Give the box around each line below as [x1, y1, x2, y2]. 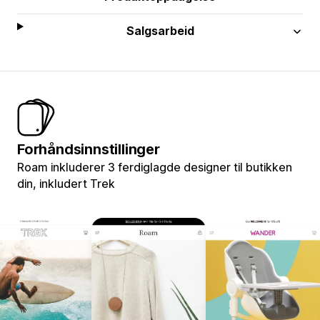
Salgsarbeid [126, 23, 194, 38]
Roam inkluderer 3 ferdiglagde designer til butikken [17, 159, 292, 174]
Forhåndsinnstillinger [17, 140, 160, 158]
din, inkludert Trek [17, 176, 115, 191]
